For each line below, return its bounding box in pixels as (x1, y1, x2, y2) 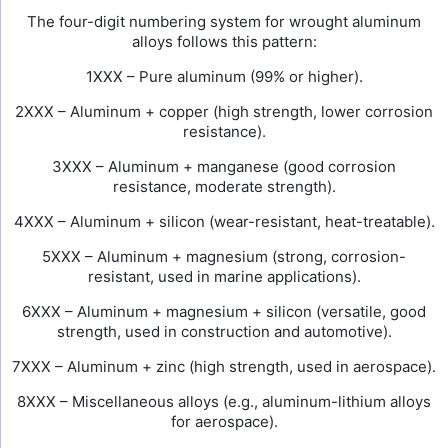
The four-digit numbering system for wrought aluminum (27, 12, 421, 31)
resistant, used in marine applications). (87, 267, 361, 286)
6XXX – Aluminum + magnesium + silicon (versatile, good (22, 302, 426, 321)
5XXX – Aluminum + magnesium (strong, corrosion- (42, 247, 406, 266)
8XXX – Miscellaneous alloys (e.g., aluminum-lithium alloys (17, 392, 431, 411)
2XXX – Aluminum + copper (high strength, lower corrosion (15, 102, 433, 121)
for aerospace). (170, 412, 278, 431)
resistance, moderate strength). (112, 177, 336, 196)
